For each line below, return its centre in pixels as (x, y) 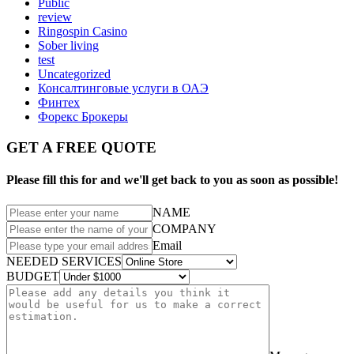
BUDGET (33, 276)
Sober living (68, 46)
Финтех (59, 103)
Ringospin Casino (83, 32)
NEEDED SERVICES (64, 261)
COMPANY (185, 228)
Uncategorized (74, 74)
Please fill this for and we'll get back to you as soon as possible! (172, 180)
